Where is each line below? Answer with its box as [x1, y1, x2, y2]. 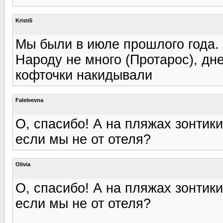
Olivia [15, 161, 30, 167]
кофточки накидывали [15, 67, 152, 83]
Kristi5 [15, 17, 32, 23]
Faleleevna [15, 97, 43, 103]
